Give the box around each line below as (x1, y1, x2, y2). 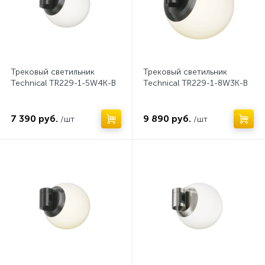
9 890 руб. (143, 113, 191, 124)
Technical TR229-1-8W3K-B (143, 78, 248, 88)
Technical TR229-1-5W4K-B (11, 78, 116, 88)
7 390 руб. (11, 113, 58, 124)
